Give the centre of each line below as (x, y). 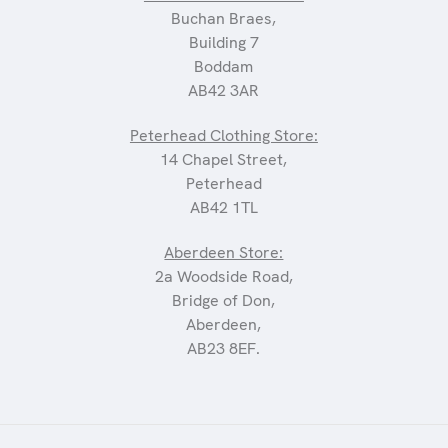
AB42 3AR (224, 91)
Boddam (224, 67)
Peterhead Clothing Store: (223, 136)
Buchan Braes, (224, 19)
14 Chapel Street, (224, 160)
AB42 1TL (223, 208)
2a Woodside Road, (223, 277)
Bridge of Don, (224, 301)
